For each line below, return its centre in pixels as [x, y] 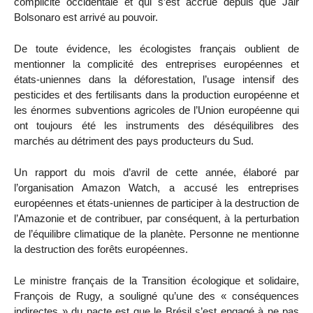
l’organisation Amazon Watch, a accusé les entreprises [156, 188]
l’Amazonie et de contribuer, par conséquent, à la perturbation [156, 219]
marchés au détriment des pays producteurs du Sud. [134, 141]
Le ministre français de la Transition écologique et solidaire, [156, 280]
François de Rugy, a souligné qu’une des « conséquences [156, 296]
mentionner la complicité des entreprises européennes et [156, 64]
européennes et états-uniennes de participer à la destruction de [156, 203]
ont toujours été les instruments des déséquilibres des [156, 126]
